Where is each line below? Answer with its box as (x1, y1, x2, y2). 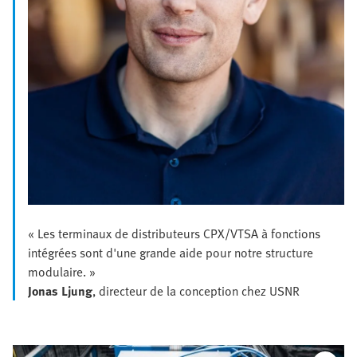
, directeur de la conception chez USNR (92, 281, 300, 301)
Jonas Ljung (28, 281, 92, 301)
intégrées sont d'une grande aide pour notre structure (28, 243, 313, 263)
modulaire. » (28, 262, 96, 282)
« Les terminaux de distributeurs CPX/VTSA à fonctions (28, 224, 320, 244)
